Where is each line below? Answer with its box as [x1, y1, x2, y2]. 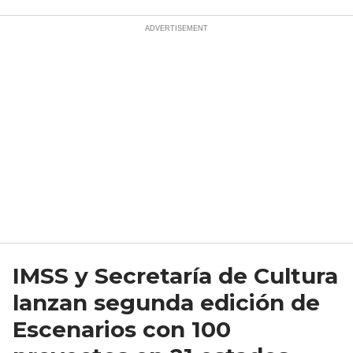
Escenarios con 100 [13, 316, 231, 344]
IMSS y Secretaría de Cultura [13, 262, 338, 290]
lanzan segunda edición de [13, 289, 320, 317]
